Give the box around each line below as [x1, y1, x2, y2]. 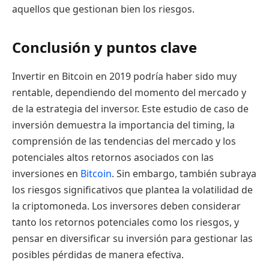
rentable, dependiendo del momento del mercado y [12, 85, 246, 99]
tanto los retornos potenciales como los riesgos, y [12, 215, 239, 229]
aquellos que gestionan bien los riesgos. [12, 2, 195, 16]
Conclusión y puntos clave [12, 37, 197, 57]
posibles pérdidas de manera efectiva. [12, 247, 184, 261]
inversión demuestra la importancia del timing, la [12, 118, 235, 131]
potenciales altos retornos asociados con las [12, 150, 214, 164]
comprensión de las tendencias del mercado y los [12, 134, 236, 148]
